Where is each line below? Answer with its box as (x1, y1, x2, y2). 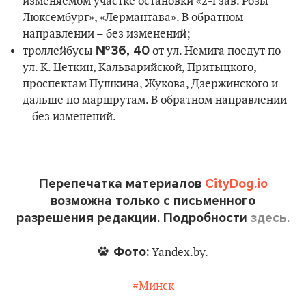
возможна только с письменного (51, 193, 255, 208)
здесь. (251, 210, 290, 225)
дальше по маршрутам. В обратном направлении (23, 94, 287, 107)
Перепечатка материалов (38, 176, 205, 191)
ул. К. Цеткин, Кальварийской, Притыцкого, (23, 61, 256, 74)
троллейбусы (23, 44, 96, 58)
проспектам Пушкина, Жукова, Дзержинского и (23, 77, 278, 91)
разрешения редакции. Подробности (16, 210, 251, 225)
